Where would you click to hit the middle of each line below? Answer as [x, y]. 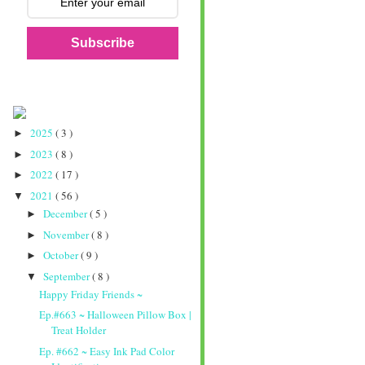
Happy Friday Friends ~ [91, 294]
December [66, 214]
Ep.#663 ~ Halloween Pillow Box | [116, 315]
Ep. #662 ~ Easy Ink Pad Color [107, 351]
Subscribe [103, 43]
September [67, 276]
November [67, 234]
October [62, 255]
